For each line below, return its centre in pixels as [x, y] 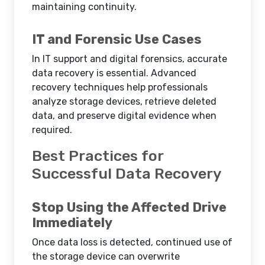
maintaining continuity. [84, 7]
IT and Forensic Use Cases [117, 39]
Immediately [72, 223]
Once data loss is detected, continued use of [132, 242]
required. [52, 130]
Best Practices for [98, 156]
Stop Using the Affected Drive [129, 207]
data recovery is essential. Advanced [114, 73]
